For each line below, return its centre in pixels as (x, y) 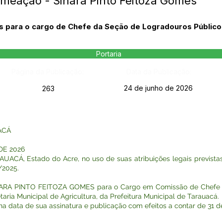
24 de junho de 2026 (158, 88)
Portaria (109, 54)
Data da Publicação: (159, 72)
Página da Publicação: (47, 72)
